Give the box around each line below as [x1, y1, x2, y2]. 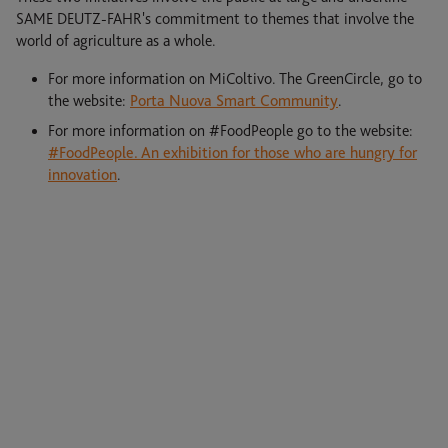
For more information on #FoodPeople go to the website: [48, 122, 413, 140]
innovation [48, 166, 117, 184]
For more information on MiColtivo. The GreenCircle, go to [48, 70, 422, 88]
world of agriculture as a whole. [16, 32, 216, 50]
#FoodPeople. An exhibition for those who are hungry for [48, 144, 417, 162]
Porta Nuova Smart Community [130, 92, 338, 110]
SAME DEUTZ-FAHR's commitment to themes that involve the [16, 10, 414, 28]
